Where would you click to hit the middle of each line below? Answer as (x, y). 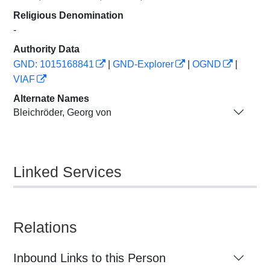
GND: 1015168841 (54, 64)
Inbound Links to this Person (89, 258)
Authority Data (46, 49)
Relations (45, 227)
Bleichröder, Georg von (62, 112)
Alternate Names (51, 99)
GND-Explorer (143, 64)
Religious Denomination (68, 15)
